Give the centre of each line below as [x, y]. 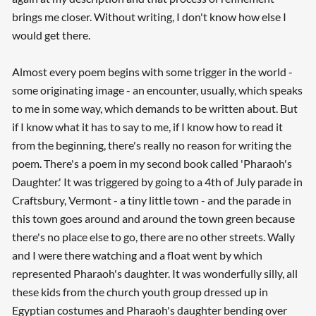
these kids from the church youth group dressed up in [140, 291]
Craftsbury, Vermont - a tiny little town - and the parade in [151, 200]
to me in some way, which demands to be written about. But [154, 108]
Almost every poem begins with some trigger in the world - [152, 71]
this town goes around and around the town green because [153, 218]
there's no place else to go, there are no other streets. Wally [153, 236]
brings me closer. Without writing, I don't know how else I [149, 16]
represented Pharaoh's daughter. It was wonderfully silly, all [154, 273]
